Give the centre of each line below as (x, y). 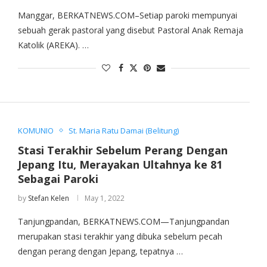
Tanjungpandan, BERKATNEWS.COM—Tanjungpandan (123, 221)
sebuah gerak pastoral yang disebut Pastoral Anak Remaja (130, 30)
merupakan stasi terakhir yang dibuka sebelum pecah (120, 236)
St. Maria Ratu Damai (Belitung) (123, 130)
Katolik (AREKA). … (53, 45)
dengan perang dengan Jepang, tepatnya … (100, 251)
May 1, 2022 (104, 198)
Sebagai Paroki (58, 178)
